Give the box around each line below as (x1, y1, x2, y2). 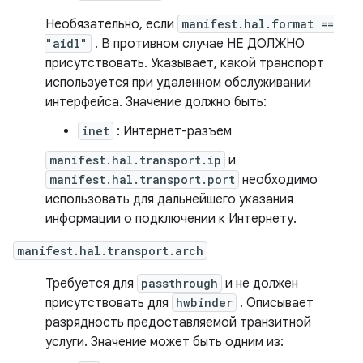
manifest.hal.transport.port (49, 172, 235, 187)
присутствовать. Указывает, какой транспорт (45, 55, 324, 71)
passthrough (141, 275, 218, 291)
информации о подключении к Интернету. (45, 211, 297, 227)
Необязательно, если (45, 16, 177, 32)
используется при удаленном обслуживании (45, 75, 311, 91)
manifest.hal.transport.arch (17, 243, 203, 258)
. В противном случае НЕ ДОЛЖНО (92, 36, 305, 52)
